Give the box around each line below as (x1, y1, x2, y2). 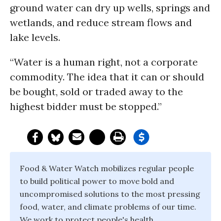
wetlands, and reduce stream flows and (10, 16, 192, 29)
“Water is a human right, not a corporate (10, 56, 198, 68)
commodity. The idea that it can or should (10, 71, 204, 83)
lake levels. (10, 31, 60, 43)
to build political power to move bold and (20, 176, 174, 186)
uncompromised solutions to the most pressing (20, 189, 200, 199)
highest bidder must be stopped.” (10, 100, 162, 112)
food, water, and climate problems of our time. (20, 202, 196, 212)
